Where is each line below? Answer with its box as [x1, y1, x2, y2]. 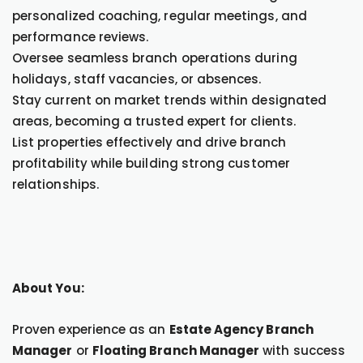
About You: [12, 280, 84, 297]
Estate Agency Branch [169, 321, 314, 338]
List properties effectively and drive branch [12, 134, 286, 151]
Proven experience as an [12, 321, 169, 338]
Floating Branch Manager [92, 342, 260, 359]
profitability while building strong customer [12, 155, 290, 172]
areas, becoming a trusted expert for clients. [12, 113, 296, 130]
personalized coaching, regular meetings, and [12, 7, 307, 24]
